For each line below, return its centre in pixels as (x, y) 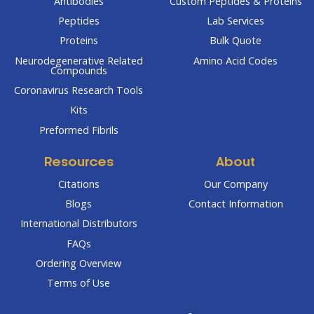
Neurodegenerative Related (78, 60)
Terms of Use (78, 283)
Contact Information (235, 203)
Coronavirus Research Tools (78, 90)
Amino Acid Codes (235, 60)
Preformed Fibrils (78, 130)
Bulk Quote (235, 41)
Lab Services (235, 20)
